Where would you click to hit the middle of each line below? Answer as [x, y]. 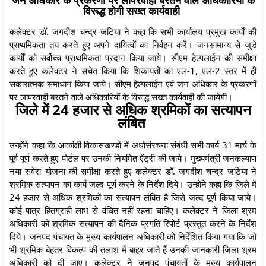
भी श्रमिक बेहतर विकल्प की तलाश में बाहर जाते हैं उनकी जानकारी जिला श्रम [133, 249]
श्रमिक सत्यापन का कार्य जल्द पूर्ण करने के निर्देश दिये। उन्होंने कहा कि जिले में [133, 184]
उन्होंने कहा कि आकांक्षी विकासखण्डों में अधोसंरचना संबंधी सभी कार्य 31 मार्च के [133, 145]
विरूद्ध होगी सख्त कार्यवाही [133, 10]
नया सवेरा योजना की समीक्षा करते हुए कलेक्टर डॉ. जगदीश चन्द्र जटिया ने [133, 171]
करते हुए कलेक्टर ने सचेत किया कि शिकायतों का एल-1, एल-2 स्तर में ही [133, 70]
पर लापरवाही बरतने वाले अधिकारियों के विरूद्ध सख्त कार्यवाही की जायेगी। [122, 96]
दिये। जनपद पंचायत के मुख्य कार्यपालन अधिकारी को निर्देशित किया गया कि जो [133, 236]
